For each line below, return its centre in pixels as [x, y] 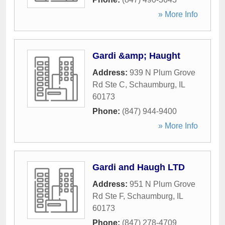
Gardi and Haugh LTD [139, 167]
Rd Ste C [109, 85]
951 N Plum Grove [162, 184]
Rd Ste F [108, 196]
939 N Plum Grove [162, 73]
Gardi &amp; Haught [136, 56]
